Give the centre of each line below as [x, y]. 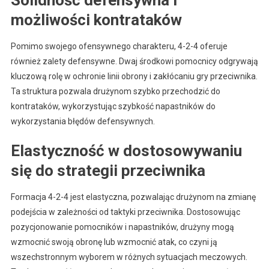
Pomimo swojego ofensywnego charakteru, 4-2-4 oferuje [119, 46]
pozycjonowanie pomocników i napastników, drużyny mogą [122, 227]
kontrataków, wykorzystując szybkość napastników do [113, 106]
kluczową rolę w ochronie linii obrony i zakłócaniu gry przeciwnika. [134, 76]
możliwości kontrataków [96, 20]
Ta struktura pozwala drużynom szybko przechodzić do [115, 91]
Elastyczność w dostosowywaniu [126, 150]
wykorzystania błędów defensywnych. [83, 121]
